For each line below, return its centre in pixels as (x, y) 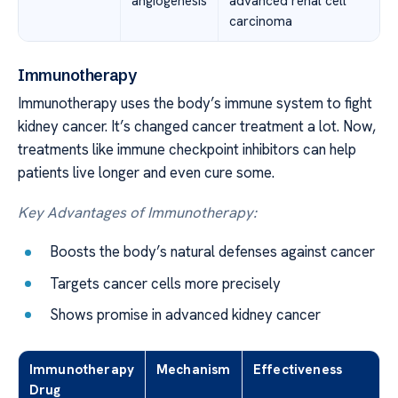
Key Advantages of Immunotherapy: (137, 212)
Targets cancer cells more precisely (166, 283)
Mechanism (194, 369)
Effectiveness (298, 369)
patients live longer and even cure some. (146, 173)
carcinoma (261, 21)
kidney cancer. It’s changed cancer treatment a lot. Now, (197, 127)
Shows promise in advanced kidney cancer (186, 314)
